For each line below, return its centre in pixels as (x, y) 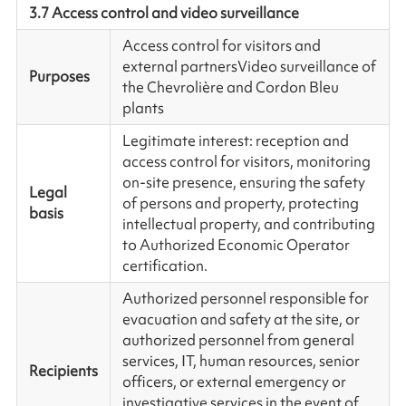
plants (143, 107)
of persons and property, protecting (240, 203)
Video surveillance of (306, 66)
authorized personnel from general (238, 339)
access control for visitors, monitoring (246, 161)
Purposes (59, 76)
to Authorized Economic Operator (236, 244)
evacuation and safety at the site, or (241, 319)
